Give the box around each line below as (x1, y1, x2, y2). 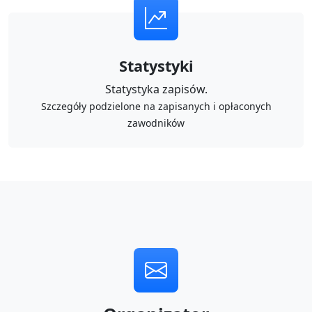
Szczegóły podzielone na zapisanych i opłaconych (40, 100, 272, 113)
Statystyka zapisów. (104, 81, 208, 97)
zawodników (127, 116, 185, 130)
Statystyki (118, 56, 194, 76)
